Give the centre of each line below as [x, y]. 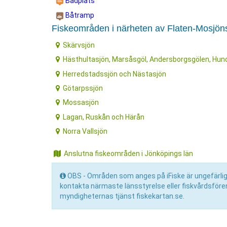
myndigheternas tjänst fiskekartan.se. [122, 196]
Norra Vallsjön [85, 131]
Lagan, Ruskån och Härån [104, 117]
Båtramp [79, 15]
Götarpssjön [83, 88]
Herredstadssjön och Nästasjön [115, 74]
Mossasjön [81, 103]
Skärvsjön [79, 45]
